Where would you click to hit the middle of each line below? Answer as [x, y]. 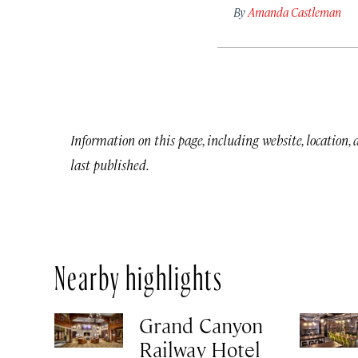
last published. [110, 165]
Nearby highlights [139, 274]
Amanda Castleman [294, 12]
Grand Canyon [201, 325]
